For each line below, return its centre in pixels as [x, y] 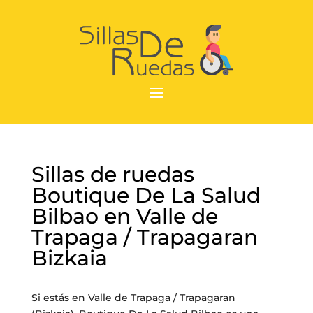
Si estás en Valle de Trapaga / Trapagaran [133, 298]
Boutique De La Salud [146, 195]
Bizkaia [69, 258]
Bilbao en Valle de [124, 216]
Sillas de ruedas [112, 174]
